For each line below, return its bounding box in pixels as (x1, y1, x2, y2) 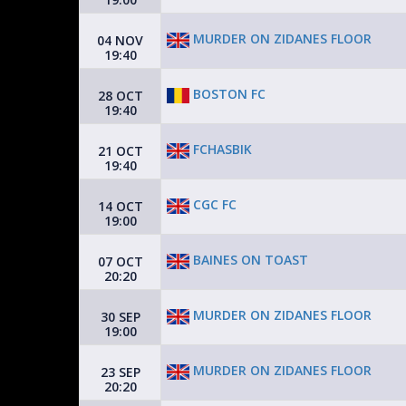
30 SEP (100, 308, 140, 325)
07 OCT (97, 253, 143, 270)
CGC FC (189, 196, 237, 214)
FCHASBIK (189, 140, 252, 159)
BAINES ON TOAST (189, 251, 308, 269)
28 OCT (97, 87, 143, 104)
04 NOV (97, 32, 143, 49)
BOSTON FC (189, 85, 266, 103)
